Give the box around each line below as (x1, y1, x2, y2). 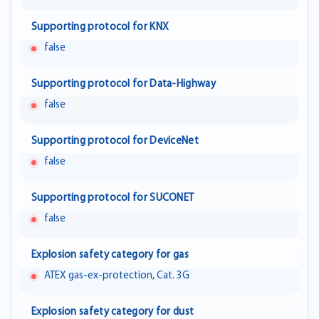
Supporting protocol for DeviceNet (31, 136, 199, 147)
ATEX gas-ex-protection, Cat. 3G (44, 271, 189, 282)
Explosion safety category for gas (31, 250, 189, 261)
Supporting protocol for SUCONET (31, 193, 194, 204)
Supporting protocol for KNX (31, 22, 169, 33)
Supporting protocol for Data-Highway (31, 79, 216, 90)
